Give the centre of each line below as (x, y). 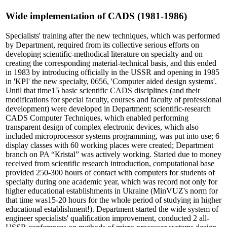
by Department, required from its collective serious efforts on (102, 45)
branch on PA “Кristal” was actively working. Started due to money (113, 154)
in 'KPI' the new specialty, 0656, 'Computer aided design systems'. (111, 81)
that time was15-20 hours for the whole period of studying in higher (113, 200)
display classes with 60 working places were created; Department (109, 145)
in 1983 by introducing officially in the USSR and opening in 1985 (112, 72)
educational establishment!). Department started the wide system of (112, 209)
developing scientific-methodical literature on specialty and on (104, 54)
